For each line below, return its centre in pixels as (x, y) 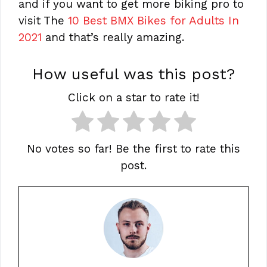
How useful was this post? (133, 74)
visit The (43, 20)
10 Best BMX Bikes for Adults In (153, 20)
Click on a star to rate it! (133, 98)
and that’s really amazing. (113, 37)
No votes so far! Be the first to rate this (133, 149)
